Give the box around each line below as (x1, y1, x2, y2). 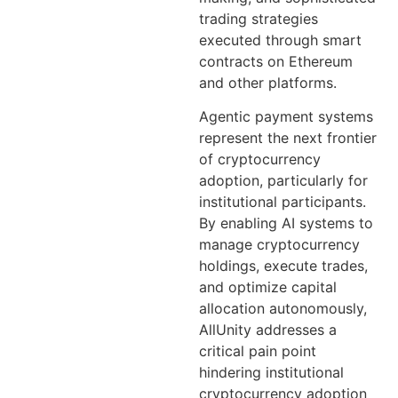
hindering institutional (199, 362, 344, 381)
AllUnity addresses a (199, 320, 337, 338)
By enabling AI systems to (199, 213, 373, 232)
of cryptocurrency (199, 149, 321, 168)
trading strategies (199, 9, 318, 28)
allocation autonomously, (199, 298, 367, 317)
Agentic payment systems (199, 107, 373, 125)
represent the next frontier (199, 128, 377, 147)
